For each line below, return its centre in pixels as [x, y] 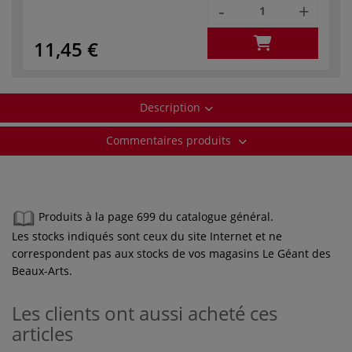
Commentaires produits [170, 140]
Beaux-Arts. [42, 270]
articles [42, 333]
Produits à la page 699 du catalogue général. [156, 217]
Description [170, 107]
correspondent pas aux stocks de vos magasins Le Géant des [171, 253]
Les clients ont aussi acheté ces [145, 313]
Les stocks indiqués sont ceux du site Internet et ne [147, 236]
